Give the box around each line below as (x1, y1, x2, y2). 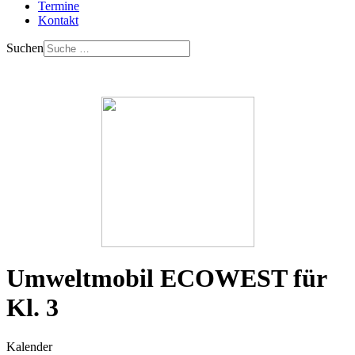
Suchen (6, 41, 44, 55)
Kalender (6, 339, 52, 353)
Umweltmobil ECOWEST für (6, 264, 326, 293)
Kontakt (38, 13, 78, 27)
